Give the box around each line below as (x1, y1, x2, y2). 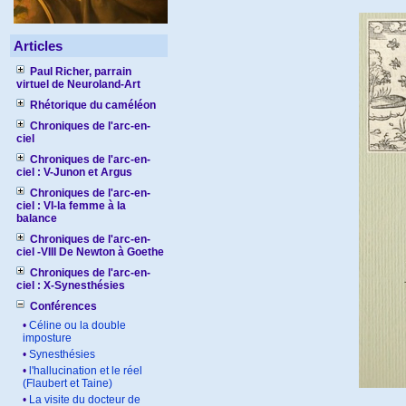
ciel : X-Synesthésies (16, 279, 125, 292)
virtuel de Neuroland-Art (16, 78, 140, 91)
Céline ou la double (29, 319, 126, 332)
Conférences (30, 300, 97, 313)
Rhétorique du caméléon (30, 99, 156, 111)
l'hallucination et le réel (29, 364, 142, 377)
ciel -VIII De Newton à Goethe (16, 246, 164, 258)
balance (16, 212, 57, 225)
